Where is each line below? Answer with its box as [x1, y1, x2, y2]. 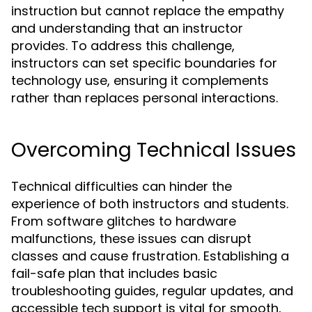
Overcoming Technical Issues [11, 136, 296, 164]
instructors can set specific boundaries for [11, 54, 277, 72]
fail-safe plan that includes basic [11, 265, 217, 283]
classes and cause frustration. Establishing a [11, 247, 289, 265]
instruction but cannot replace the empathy [11, 2, 284, 20]
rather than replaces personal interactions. [11, 89, 278, 107]
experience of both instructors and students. [11, 195, 288, 213]
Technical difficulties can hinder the [11, 178, 232, 196]
